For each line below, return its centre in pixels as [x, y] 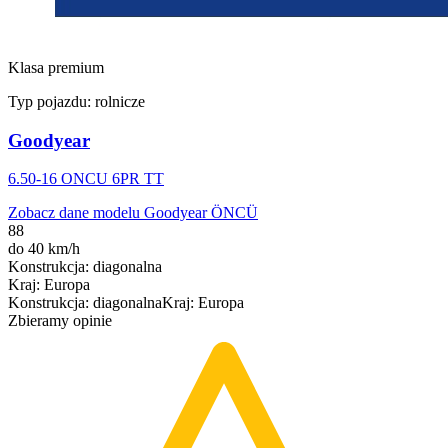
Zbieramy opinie [60, 321]
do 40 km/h [44, 249]
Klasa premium [56, 68]
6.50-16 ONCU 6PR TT [86, 179]
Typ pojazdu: [51, 102]
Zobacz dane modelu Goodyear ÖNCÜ [133, 213]
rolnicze [120, 102]
